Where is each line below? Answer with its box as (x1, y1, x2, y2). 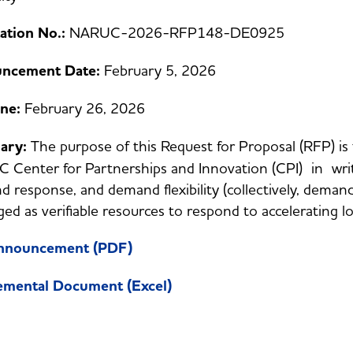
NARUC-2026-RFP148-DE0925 (65, 23, 284, 42)
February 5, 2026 (103, 61, 216, 80)
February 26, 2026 (24, 98, 206, 117)
